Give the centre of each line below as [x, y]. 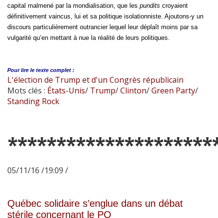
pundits [150, 5]
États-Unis [66, 90]
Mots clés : [27, 90]
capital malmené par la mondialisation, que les [73, 5]
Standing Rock [33, 101]
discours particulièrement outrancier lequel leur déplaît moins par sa [102, 27]
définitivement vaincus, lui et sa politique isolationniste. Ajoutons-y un [105, 16]
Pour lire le [21, 70]
